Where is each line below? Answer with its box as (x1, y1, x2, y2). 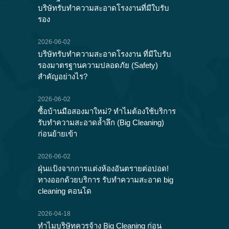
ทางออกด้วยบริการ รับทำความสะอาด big (38, 175, 173, 185)
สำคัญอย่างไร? (38, 72, 87, 81)
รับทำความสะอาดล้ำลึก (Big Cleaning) (38, 118, 164, 127)
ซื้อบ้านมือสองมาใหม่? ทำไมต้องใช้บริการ (38, 107, 176, 116)
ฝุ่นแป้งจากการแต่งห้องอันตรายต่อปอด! (38, 164, 169, 173)
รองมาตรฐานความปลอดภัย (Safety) (38, 61, 158, 70)
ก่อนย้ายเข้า (38, 129, 77, 139)
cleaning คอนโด (38, 187, 91, 196)
